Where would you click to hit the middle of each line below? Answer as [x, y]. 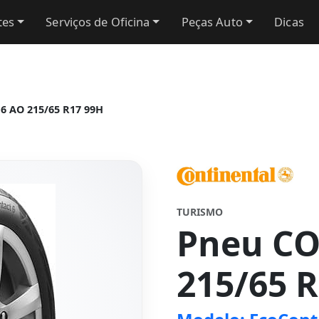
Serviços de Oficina [98, 22]
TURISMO [200, 212]
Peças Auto [212, 22]
